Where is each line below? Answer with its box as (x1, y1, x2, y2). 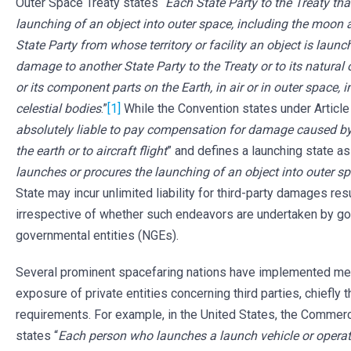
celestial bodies (16, 101, 101, 116)
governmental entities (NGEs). (16, 228, 179, 243)
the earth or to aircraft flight (16, 143, 167, 158)
